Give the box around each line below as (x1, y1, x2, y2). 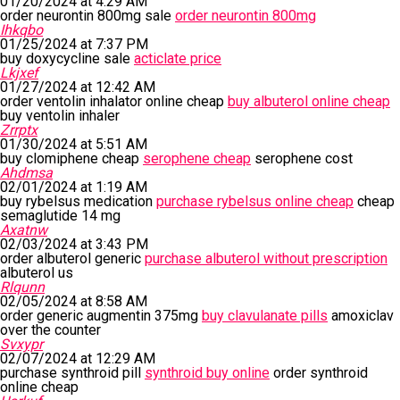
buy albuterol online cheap (228, 93, 390, 110)
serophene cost (251, 150, 353, 167)
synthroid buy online (145, 364, 270, 381)
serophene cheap (143, 150, 251, 167)
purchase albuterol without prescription (145, 250, 387, 267)
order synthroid (270, 364, 368, 381)
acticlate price (134, 50, 221, 67)
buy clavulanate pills (202, 307, 328, 324)
